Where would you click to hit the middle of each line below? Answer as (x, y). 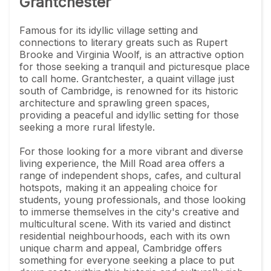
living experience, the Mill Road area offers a (122, 163)
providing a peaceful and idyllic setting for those (129, 115)
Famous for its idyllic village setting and (109, 30)
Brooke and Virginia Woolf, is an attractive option (132, 54)
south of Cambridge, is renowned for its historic (129, 90)
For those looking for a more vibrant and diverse (131, 151)
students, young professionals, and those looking (132, 199)
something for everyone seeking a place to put (127, 260)
